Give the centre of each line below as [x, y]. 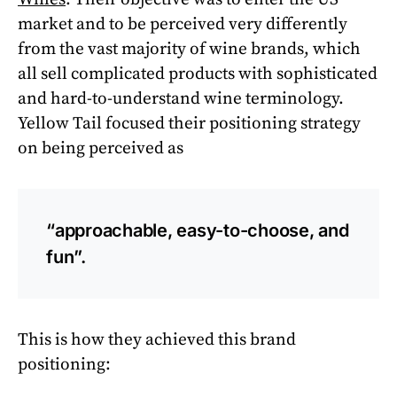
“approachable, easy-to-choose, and [198, 230]
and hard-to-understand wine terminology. [181, 98]
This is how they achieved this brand [157, 339]
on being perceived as [101, 148]
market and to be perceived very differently [183, 23]
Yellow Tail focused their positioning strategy [189, 123]
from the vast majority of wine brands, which [189, 48]
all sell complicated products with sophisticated [198, 73]
